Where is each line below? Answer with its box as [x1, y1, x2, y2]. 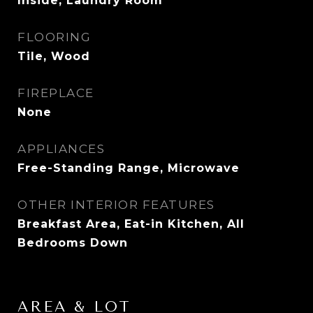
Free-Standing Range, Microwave [17, 161, 240, 175]
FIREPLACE [17, 86, 94, 100]
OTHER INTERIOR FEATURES [17, 198, 215, 212]
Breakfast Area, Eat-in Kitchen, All [17, 217, 245, 231]
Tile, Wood [17, 50, 90, 63]
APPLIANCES [17, 142, 105, 156]
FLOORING [17, 30, 91, 44]
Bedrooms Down [17, 236, 128, 249]
